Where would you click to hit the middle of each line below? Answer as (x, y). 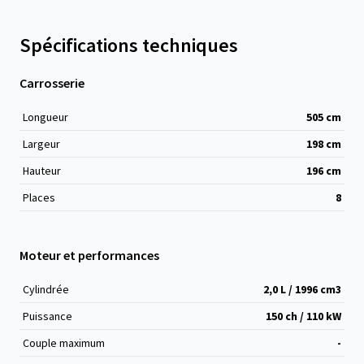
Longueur (45, 117)
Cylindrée (46, 289)
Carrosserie (52, 83)
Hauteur (42, 171)
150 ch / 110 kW (303, 316)
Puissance (48, 316)
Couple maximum (64, 343)
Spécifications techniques (129, 45)
